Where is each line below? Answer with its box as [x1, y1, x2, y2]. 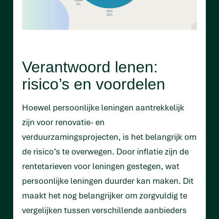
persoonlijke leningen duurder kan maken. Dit [22, 175, 194, 186]
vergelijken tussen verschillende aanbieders [22, 204, 187, 216]
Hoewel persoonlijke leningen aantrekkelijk [22, 101, 184, 113]
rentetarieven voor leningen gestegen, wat [22, 160, 179, 172]
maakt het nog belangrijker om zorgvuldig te [22, 189, 187, 201]
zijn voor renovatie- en [22, 116, 105, 128]
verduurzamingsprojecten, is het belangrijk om [22, 131, 197, 142]
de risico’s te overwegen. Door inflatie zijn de [22, 145, 189, 157]
